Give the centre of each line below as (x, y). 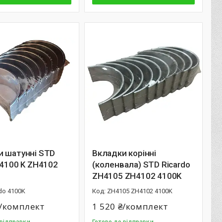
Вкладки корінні (124, 153)
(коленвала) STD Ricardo (141, 165)
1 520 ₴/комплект (130, 206)
